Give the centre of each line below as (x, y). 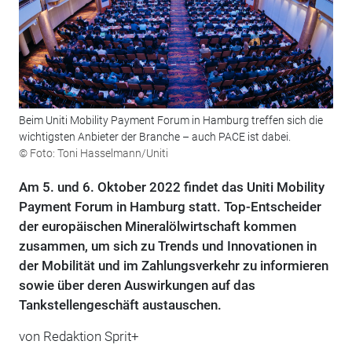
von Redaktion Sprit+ (79, 337)
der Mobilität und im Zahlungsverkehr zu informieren (173, 266)
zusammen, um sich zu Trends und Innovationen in (167, 246)
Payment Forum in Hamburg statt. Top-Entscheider (170, 207)
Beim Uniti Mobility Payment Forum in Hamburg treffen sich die (170, 121)
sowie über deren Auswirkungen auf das (137, 286)
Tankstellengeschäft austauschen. (120, 305)
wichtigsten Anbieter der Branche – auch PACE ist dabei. (154, 137)
